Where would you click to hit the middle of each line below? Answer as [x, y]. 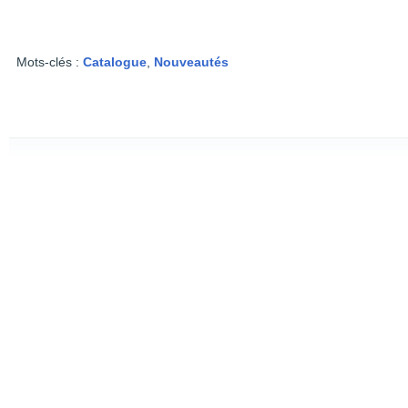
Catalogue [115, 62]
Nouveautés [191, 62]
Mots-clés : [50, 62]
